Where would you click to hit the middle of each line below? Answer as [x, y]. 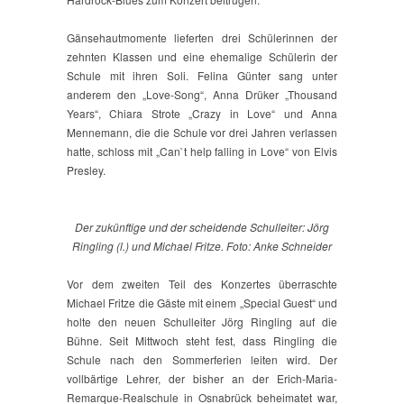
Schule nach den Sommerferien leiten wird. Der [202, 360]
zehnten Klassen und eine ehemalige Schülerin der [202, 57]
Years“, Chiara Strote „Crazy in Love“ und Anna [202, 114]
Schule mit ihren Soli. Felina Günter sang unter [202, 76]
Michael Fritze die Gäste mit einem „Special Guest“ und [202, 303]
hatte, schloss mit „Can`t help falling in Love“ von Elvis [202, 151]
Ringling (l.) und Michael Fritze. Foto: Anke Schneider [202, 246]
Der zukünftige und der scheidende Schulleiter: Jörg [202, 227]
